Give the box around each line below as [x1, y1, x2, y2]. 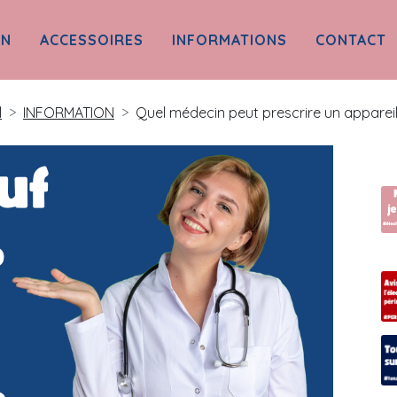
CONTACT [315, 31, 386, 49]
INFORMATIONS [172, 31, 287, 49]
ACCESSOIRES [40, 31, 144, 49]
